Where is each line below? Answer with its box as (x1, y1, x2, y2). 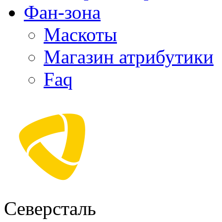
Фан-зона (24, 1, 101, 23)
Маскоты (44, 24, 117, 45)
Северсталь (4, 198, 96, 219)
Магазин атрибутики (44, 46, 214, 67)
